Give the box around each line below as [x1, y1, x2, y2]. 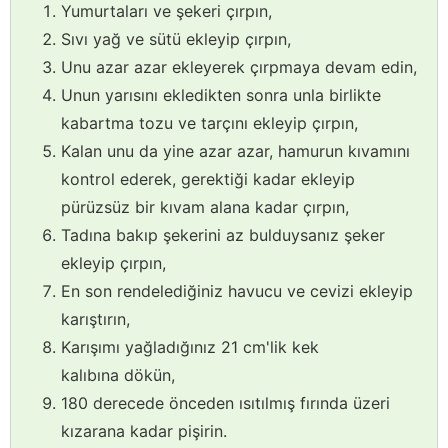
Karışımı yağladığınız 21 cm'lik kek [61, 336, 319, 357]
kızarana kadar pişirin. [61, 420, 227, 441]
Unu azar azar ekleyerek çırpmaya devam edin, [61, 56, 417, 77]
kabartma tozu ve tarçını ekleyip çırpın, [61, 112, 358, 133]
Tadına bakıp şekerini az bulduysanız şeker [61, 224, 385, 245]
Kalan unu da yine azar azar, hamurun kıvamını [61, 140, 410, 161]
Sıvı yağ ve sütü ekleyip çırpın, [61, 28, 291, 49]
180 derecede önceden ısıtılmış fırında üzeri [61, 392, 390, 413]
